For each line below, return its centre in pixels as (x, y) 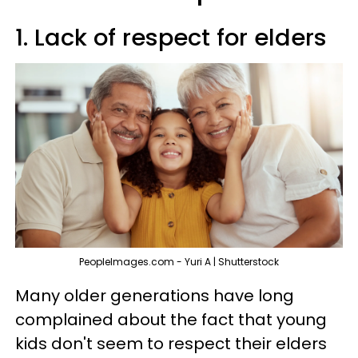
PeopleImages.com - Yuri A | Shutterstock (179, 261)
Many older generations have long (155, 295)
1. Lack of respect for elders (171, 38)
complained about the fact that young (171, 319)
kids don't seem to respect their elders (171, 343)
